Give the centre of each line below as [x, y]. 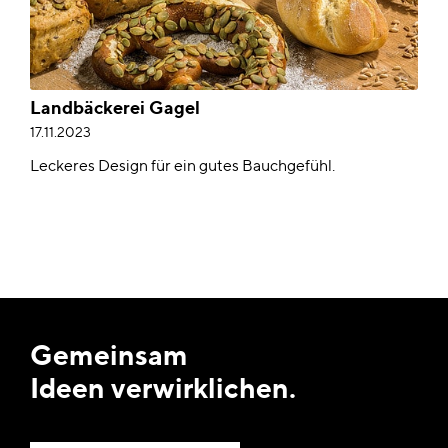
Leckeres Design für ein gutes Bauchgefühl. [182, 166]
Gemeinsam [109, 355]
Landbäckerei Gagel [115, 108]
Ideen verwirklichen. [163, 388]
